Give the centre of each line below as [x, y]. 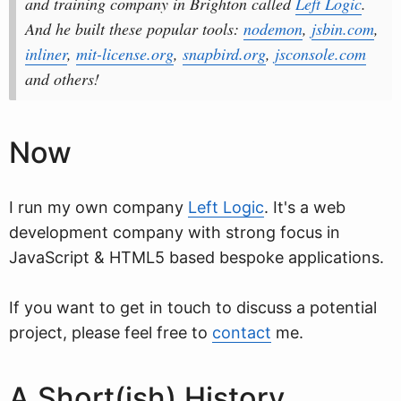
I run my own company [98, 207]
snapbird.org [224, 54]
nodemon [273, 29]
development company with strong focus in [175, 232]
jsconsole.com [320, 54]
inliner [46, 54]
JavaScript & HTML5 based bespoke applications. [196, 257]
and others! [62, 79]
